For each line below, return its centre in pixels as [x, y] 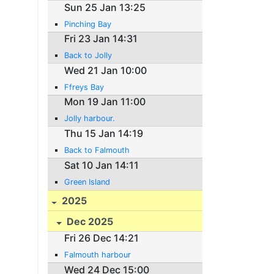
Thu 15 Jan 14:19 [104, 134]
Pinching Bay [88, 24]
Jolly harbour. [90, 119]
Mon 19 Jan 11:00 [105, 102]
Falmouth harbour [98, 255]
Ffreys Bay [84, 87]
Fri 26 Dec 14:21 [102, 238]
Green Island [87, 182]
